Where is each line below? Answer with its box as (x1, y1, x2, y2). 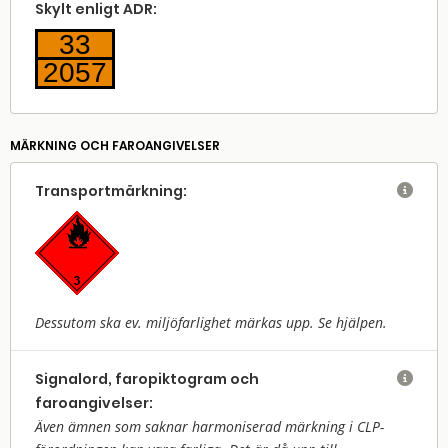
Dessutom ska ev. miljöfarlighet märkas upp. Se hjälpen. (35, 313, 387, 332)
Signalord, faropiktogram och (35, 369, 259, 389)
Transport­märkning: (35, 181, 187, 201)
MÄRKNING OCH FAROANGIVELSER (10, 137, 220, 154)
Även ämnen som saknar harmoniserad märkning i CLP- (35, 417, 384, 436)
